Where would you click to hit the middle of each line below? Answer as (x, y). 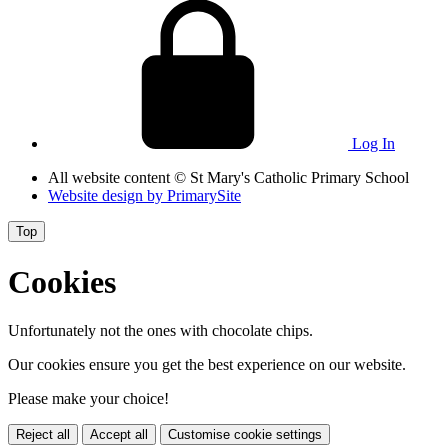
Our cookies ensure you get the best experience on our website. (207, 364)
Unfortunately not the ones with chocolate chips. (160, 330)
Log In (371, 144)
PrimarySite (204, 196)
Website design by (107, 196)
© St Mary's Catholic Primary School (291, 178)
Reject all (43, 434)
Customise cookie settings (245, 434)
